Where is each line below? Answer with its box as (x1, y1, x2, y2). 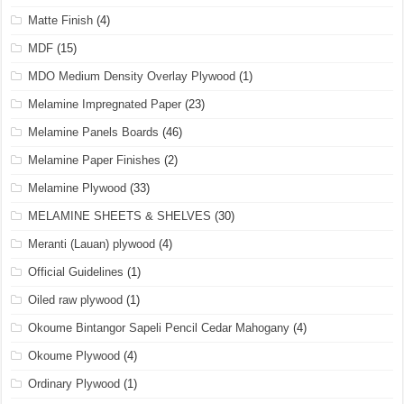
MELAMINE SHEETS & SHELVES (28, 208, 212, 223)
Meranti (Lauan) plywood (28, 236, 156, 251)
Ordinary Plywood (28, 376, 121, 390)
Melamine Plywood (28, 180, 127, 195)
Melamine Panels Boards (28, 124, 160, 139)
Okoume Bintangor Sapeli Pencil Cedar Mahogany (28, 320, 290, 335)
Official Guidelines (28, 264, 124, 279)
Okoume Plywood (28, 348, 121, 363)
